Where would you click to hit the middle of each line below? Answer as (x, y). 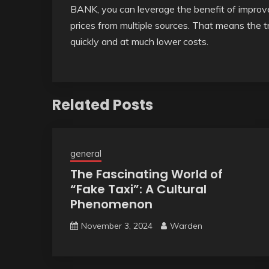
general (86, 153)
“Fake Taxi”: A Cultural (138, 189)
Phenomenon (111, 204)
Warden (186, 225)
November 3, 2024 (117, 225)
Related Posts (103, 104)
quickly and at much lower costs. (139, 41)
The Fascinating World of (147, 174)
